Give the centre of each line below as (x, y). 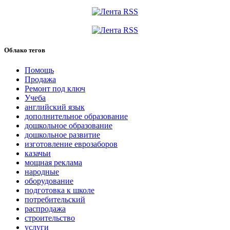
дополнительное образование (76, 117)
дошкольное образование (69, 126)
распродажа (45, 209)
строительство (50, 218)
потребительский (55, 200)
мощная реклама (53, 163)
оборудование (49, 181)
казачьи (38, 154)
